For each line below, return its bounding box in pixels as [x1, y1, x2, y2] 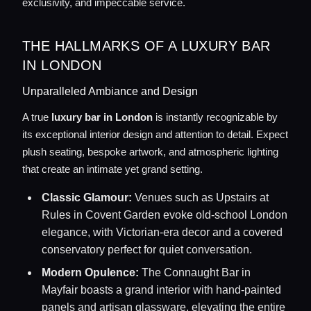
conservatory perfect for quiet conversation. [42, 244, 252, 255]
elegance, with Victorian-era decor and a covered [42, 226, 283, 238]
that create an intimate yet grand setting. [22, 163, 203, 175]
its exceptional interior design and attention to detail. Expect [22, 128, 288, 140]
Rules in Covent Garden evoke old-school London [42, 209, 287, 221]
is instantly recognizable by [153, 111, 278, 123]
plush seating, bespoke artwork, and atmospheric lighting [22, 146, 278, 158]
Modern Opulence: [42, 267, 139, 278]
